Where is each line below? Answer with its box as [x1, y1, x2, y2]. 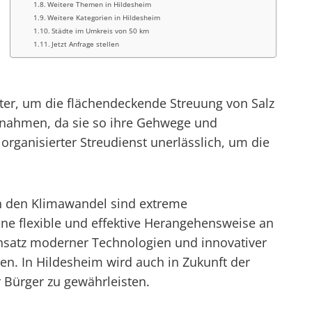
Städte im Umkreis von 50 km [52, 26, 150, 36]
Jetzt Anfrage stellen [52, 39, 120, 49]
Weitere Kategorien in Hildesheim [47, 13, 161, 22]
